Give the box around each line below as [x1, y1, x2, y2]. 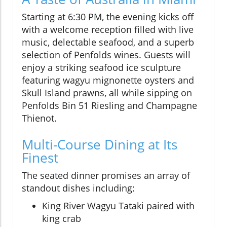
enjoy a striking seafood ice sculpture [22, 61, 181, 73]
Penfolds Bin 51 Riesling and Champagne [22, 99, 197, 111]
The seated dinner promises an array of [22, 169, 190, 181]
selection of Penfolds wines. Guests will [22, 48, 191, 61]
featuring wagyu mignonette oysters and [22, 73, 194, 86]
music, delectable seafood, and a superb [22, 35, 194, 48]
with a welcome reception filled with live [22, 23, 194, 35]
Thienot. [22, 111, 57, 124]
